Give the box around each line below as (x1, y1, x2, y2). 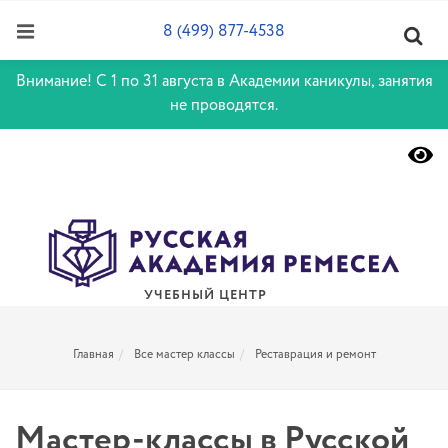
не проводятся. (170, 94, 278, 117)
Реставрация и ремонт (254, 346, 376, 363)
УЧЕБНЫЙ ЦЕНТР (143, 286, 267, 306)
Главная (72, 346, 114, 363)
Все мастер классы (133, 346, 235, 363)
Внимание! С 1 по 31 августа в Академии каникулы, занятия (15, 70, 433, 93)
